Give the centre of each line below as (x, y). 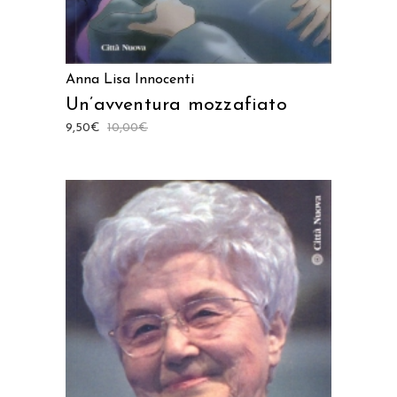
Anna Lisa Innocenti (130, 79)
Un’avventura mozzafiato (176, 105)
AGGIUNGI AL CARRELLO (198, 386)
